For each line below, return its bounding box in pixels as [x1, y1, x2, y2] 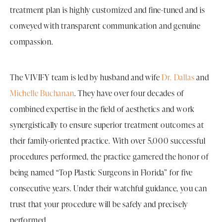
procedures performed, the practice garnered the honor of [10, 151, 209, 163]
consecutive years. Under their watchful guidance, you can [10, 183, 207, 194]
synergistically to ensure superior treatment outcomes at [10, 119, 204, 131]
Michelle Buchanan [10, 88, 74, 99]
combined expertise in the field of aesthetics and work [10, 104, 195, 115]
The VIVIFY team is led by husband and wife [10, 72, 162, 83]
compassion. [10, 36, 54, 48]
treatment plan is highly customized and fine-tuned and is [10, 4, 205, 16]
